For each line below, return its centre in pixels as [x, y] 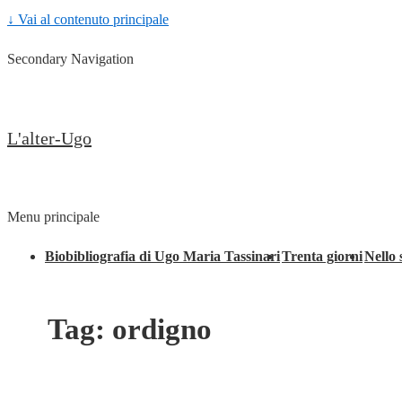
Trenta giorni [322, 256]
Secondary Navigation [70, 59]
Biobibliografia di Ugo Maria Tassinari [162, 256]
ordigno [162, 330]
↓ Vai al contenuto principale [88, 19]
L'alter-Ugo [49, 138]
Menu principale [53, 217]
